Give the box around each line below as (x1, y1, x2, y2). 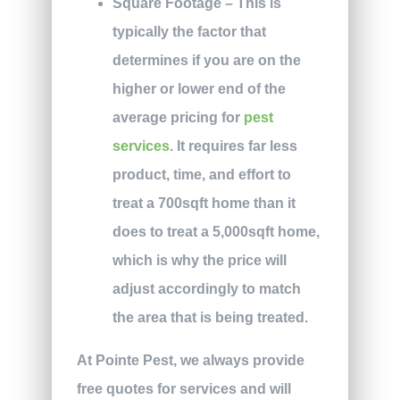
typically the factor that (112, 23, 266, 39)
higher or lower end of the (112, 80, 286, 96)
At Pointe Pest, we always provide (76, 352, 304, 368)
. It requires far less (169, 137, 297, 154)
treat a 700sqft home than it (112, 195, 296, 211)
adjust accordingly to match (112, 280, 301, 296)
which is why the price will (112, 252, 287, 268)
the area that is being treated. (112, 309, 308, 325)
